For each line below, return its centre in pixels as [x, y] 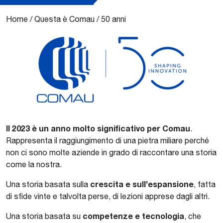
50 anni [113, 19]
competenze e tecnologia [133, 216]
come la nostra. [34, 164]
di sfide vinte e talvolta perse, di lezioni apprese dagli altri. [108, 196]
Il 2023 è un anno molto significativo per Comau [98, 128]
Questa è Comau [64, 19]
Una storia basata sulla [48, 184]
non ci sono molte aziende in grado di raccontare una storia [111, 152]
